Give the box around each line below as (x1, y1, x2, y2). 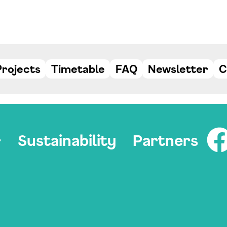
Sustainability (18, 132, 116, 149)
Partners (133, 132, 198, 149)
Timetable (51, 62, 105, 75)
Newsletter (147, 62, 208, 75)
